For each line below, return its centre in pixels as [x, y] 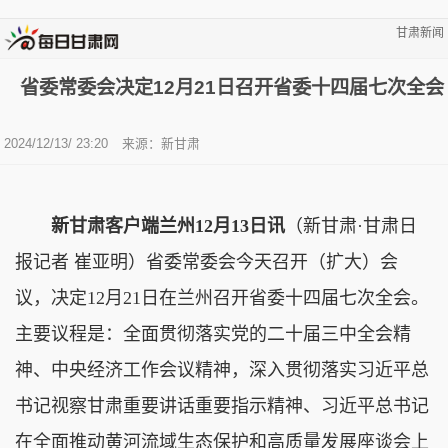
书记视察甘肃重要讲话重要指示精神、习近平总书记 [222, 405]
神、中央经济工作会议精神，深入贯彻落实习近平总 [222, 369]
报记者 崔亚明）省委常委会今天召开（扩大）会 [206, 261]
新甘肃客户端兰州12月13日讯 [168, 225]
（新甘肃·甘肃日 [351, 225]
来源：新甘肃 [161, 143]
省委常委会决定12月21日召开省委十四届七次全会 [232, 87]
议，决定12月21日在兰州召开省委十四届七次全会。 [222, 297]
